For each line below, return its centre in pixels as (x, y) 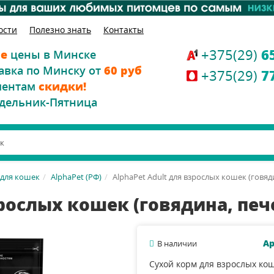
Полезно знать (60, 29)
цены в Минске (52, 54)
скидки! (62, 86)
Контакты (124, 29)
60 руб (123, 70)
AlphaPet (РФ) (76, 176)
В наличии (177, 243)
